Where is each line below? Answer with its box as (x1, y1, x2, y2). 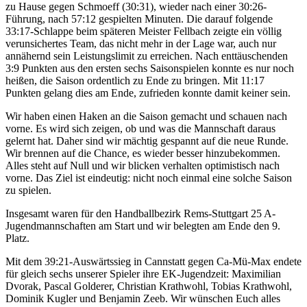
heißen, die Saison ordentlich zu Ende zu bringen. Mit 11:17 (5, 74, 265, 86)
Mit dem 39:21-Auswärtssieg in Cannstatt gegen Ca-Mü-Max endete (5, 255, 302, 267)
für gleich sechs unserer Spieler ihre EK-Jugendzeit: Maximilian (5, 267, 281, 280)
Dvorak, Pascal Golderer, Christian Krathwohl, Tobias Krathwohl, (5, 280, 292, 292)
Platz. (5, 232, 29, 244)
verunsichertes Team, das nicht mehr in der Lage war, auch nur (5, 37, 276, 49)
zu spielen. (5, 184, 51, 196)
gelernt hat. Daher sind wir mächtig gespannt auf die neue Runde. (5, 134, 288, 147)
